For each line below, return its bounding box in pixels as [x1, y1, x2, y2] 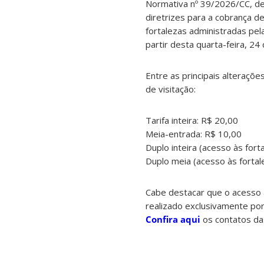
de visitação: [146, 83, 196, 95]
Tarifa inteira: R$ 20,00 [146, 114, 238, 127]
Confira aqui [146, 213, 200, 226]
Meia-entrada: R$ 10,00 [146, 128, 242, 140]
